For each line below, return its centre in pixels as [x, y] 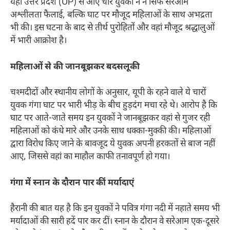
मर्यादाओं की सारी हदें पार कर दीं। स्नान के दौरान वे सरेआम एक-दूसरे [115, 222]
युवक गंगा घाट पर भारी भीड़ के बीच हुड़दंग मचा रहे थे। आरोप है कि [114, 106]
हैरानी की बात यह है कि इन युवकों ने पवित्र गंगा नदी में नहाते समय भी [115, 209]
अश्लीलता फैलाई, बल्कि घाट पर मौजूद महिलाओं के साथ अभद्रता [111, 16]
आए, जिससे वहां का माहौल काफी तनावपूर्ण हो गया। [90, 157]
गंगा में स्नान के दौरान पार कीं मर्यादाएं [72, 183]
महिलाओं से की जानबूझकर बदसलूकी [75, 67]
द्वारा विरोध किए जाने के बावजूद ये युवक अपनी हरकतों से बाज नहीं [113, 145]
